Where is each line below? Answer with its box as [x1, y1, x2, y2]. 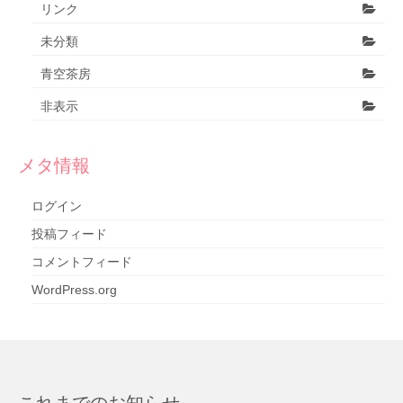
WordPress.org [31, 282, 117, 297]
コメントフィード [31, 254, 132, 269]
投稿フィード [31, 226, 107, 241]
